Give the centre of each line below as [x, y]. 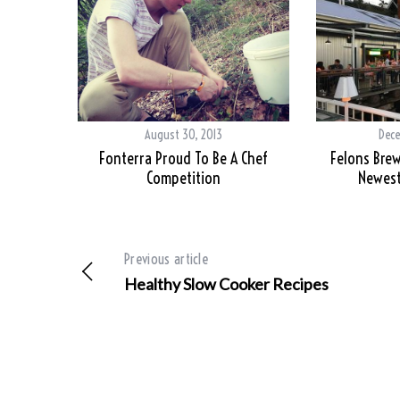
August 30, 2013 [183, 135]
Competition [183, 179]
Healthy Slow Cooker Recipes [226, 284]
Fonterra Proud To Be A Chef [183, 159]
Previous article [167, 259]
